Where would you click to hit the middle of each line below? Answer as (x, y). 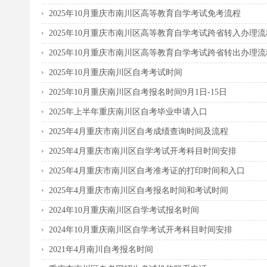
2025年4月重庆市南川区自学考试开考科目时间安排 (143, 151)
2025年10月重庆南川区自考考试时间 (116, 72)
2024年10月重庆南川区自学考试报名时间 (124, 210)
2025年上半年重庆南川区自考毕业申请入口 (128, 111)
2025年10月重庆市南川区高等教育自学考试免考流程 (145, 13)
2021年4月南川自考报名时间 (101, 249)
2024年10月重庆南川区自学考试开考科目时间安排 (141, 229)
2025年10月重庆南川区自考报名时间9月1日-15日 (138, 92)
